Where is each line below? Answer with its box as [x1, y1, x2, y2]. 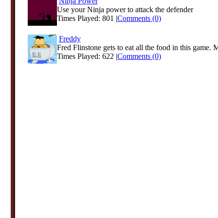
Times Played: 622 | [56, 52, 117, 60]
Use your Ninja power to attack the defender [56, 5, 193, 14]
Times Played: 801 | [56, 14, 117, 22]
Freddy [58, 35, 81, 43]
